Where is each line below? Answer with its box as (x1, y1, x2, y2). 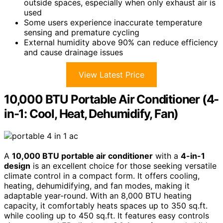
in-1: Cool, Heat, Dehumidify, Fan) (4, 107, 179, 121)
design (4, 161, 30, 171)
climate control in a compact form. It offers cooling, (4, 171, 200, 181)
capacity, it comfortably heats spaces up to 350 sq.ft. (4, 201, 208, 211)
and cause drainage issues (24, 47, 123, 58)
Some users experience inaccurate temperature (24, 17, 202, 28)
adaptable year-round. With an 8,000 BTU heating (4, 191, 192, 201)
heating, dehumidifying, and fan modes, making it (4, 181, 190, 191)
